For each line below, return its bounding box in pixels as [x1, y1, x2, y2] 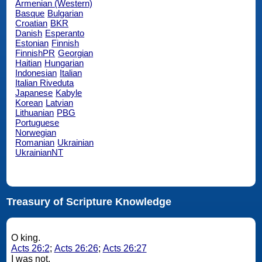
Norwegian [15, 127, 57, 137]
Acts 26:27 [102, 243, 147, 253]
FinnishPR [15, 47, 56, 58]
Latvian [46, 97, 74, 108]
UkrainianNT [15, 147, 64, 157]
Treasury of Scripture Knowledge [6, 195, 171, 208]
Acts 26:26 [54, 243, 98, 253]
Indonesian [15, 67, 57, 78]
